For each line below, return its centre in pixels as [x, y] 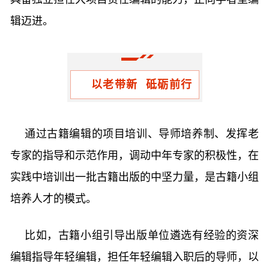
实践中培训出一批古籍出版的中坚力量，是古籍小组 [134, 177]
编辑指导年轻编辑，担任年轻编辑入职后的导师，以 [134, 257]
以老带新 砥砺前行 [142, 85]
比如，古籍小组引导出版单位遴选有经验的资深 [142, 235]
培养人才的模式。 [53, 199]
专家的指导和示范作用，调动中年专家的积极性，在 [134, 156]
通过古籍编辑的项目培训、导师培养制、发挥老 [142, 134]
